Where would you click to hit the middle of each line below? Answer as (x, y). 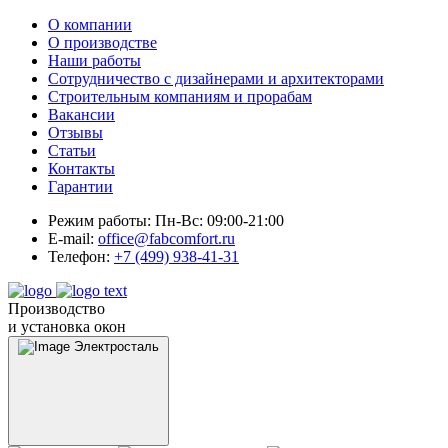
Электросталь (116, 346)
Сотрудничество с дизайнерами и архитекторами (216, 78)
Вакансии (81, 114)
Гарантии (80, 186)
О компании (90, 24)
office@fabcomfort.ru (166, 238)
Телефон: (79, 256)
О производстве (102, 42)
